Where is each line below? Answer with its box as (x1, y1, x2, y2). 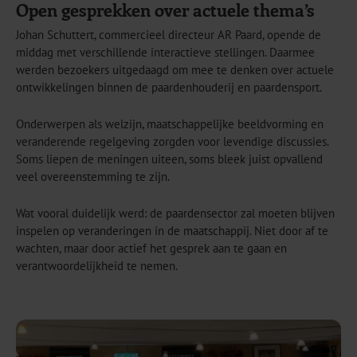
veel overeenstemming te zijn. (16, 168, 170, 184)
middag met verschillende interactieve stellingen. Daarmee (16, 44, 315, 60)
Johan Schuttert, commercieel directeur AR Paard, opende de (16, 26, 321, 42)
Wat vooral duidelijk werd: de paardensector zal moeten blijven (16, 205, 335, 221)
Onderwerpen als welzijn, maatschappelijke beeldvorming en (16, 116, 324, 131)
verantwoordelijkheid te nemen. (16, 257, 178, 273)
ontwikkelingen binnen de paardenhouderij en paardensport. (16, 79, 322, 95)
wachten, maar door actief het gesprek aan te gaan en (16, 240, 287, 256)
